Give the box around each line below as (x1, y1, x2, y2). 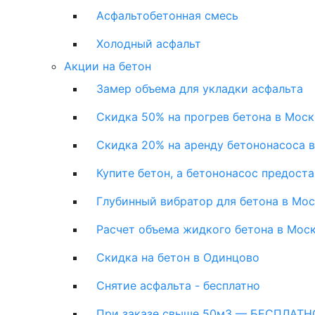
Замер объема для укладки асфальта (96, 81, 303, 96)
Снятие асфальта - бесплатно (96, 278, 260, 292)
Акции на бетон (64, 58, 151, 73)
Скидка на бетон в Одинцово (96, 250, 259, 264)
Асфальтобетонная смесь (96, 8, 238, 22)
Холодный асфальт (96, 36, 201, 51)
